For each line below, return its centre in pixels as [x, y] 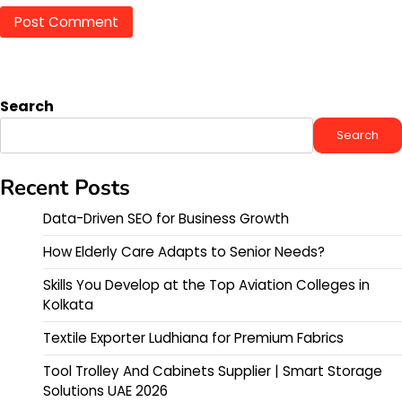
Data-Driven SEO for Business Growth [166, 218]
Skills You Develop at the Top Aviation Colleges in [206, 284]
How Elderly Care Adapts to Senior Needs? [184, 251]
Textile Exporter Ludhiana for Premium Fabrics [193, 337]
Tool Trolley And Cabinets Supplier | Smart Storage [213, 371]
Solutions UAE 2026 [105, 390]
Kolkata [68, 304]
